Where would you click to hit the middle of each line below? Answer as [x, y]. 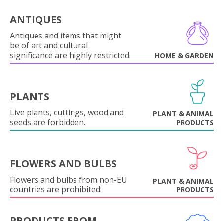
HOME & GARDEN [184, 55]
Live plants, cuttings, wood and [67, 112]
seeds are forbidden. [48, 122]
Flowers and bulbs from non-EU [69, 179]
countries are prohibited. [56, 189]
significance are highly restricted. [70, 55]
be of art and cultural [49, 45]
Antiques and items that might [66, 35]
